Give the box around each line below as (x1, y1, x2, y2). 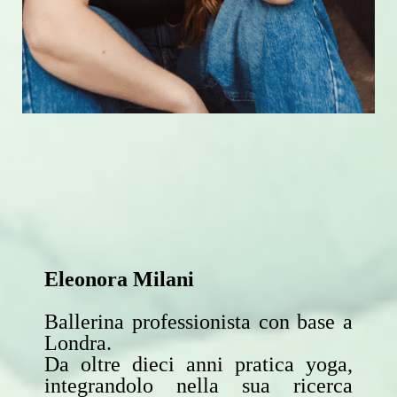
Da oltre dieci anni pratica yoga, (44, 352, 353, 376)
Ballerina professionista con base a (44, 309, 353, 333)
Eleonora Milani (44, 267, 194, 291)
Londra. (44, 331, 112, 354)
